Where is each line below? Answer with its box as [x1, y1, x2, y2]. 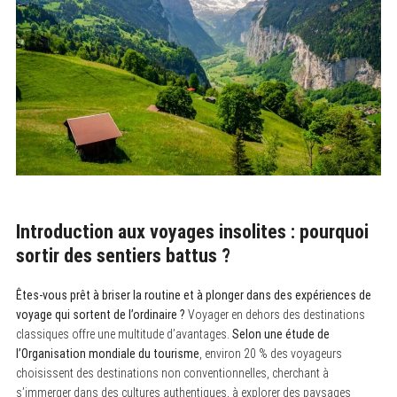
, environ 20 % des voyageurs [198, 346, 342, 361]
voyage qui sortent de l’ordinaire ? [15, 307, 185, 322]
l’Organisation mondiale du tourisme [15, 346, 199, 361]
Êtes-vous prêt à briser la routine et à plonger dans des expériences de [15, 287, 371, 302]
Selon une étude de [231, 326, 330, 341]
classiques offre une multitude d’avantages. [15, 326, 232, 341]
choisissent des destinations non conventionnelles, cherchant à [15, 365, 329, 380]
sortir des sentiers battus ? [15, 244, 230, 267]
